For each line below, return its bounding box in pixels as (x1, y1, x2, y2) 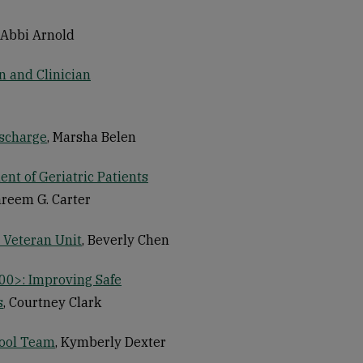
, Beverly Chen (82, 231, 169, 248)
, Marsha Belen (47, 129, 136, 146)
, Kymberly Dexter (55, 334, 166, 351)
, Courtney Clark (3, 293, 101, 310)
